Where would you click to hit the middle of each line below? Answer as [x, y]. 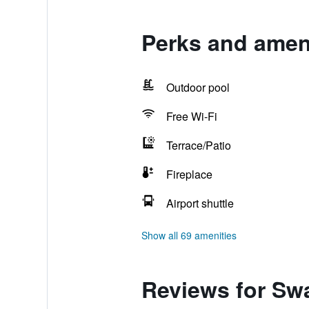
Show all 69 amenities [189, 235]
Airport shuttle [200, 203]
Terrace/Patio [198, 145]
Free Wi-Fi [191, 116]
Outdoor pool [198, 87]
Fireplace [189, 174]
